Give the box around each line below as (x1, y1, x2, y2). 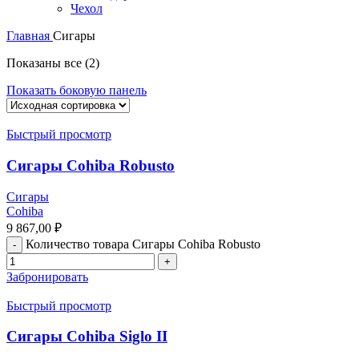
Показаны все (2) (6, 56, 99, 71)
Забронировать (6, 269, 88, 284)
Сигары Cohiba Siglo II (6, 328, 167, 345)
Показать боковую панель (6, 83, 147, 98)
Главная (6, 29, 53, 43)
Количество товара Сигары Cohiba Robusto (26, 236, 260, 251)
